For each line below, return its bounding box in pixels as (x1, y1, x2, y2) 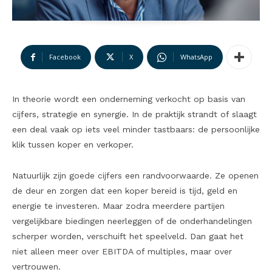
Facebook (49, 52, 81, 62)
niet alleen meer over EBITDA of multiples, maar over (12, 246, 232, 257)
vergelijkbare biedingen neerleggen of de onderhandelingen (12, 216, 252, 226)
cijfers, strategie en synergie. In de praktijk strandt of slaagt (12, 109, 257, 120)
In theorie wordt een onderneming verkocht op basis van (12, 94, 245, 104)
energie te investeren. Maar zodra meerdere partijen (12, 201, 225, 211)
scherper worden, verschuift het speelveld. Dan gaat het (12, 231, 243, 242)
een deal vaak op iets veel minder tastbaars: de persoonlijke (12, 124, 260, 135)
